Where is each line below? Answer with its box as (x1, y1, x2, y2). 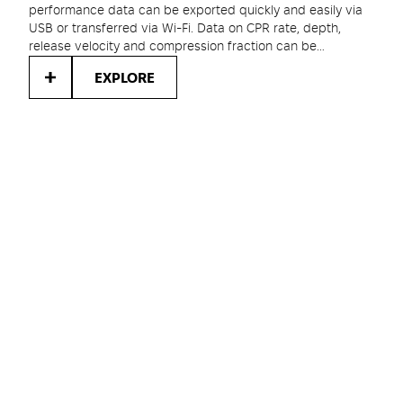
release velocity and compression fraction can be (29, 40, 317, 53)
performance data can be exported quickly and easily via (29, 4, 363, 17)
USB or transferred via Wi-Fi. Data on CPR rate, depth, (29, 22, 341, 35)
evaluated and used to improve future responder (29, 58, 315, 71)
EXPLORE (94, 71, 155, 85)
